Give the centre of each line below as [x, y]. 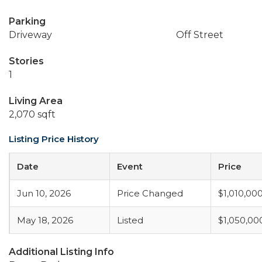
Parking [27, 21]
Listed [130, 220]
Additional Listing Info [61, 252]
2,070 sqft [32, 114]
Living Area [36, 101]
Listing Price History [54, 139]
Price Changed [150, 193]
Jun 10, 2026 [44, 193]
